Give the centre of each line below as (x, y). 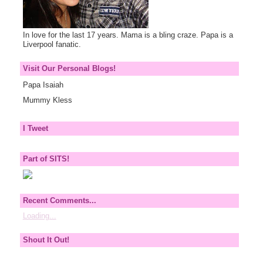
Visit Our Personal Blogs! (69, 68)
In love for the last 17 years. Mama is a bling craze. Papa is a (128, 35)
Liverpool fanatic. (52, 45)
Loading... (39, 216)
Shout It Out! (46, 240)
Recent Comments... (59, 200)
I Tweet (35, 129)
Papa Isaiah (43, 85)
